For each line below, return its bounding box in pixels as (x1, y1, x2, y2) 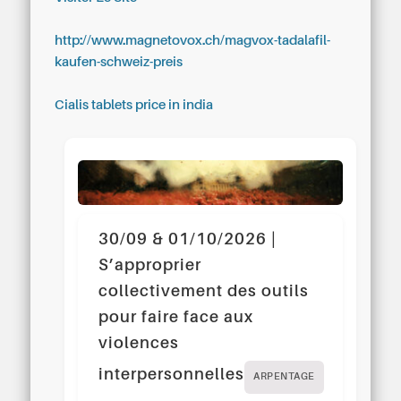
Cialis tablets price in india (55, 98, 214, 112)
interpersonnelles (98, 366, 245, 383)
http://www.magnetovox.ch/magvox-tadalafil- (55, 33, 331, 47)
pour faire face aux (98, 309, 254, 326)
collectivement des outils (98, 283, 310, 300)
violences (98, 335, 180, 352)
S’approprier (98, 257, 202, 274)
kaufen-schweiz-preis (55, 55, 183, 69)
